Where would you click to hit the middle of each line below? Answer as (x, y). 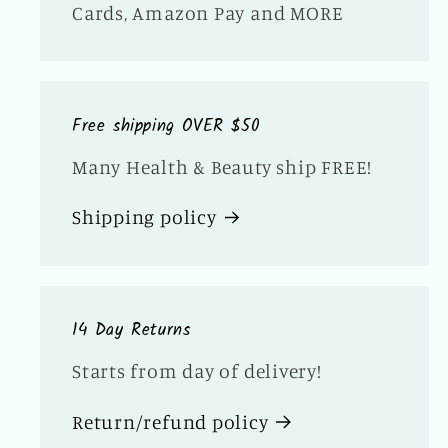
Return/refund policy (170, 421)
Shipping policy (144, 217)
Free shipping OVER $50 (166, 126)
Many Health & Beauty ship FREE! (222, 166)
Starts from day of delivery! (197, 371)
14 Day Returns (131, 331)
